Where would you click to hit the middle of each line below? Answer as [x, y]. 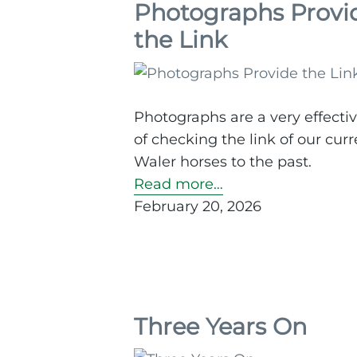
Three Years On [220, 327]
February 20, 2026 [198, 206]
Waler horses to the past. [223, 161]
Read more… [178, 184]
